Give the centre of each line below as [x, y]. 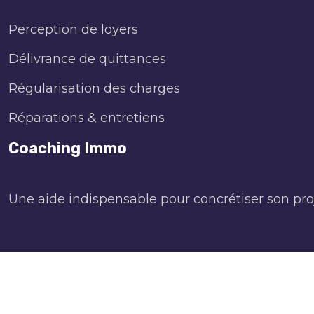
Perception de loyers [73, 29]
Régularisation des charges [94, 88]
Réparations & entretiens [87, 117]
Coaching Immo [68, 148]
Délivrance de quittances [87, 59]
